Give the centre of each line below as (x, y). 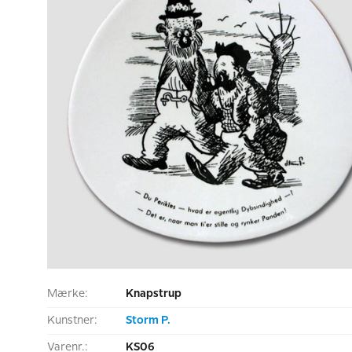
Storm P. (148, 321)
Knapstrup (154, 294)
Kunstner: (72, 321)
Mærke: (68, 294)
